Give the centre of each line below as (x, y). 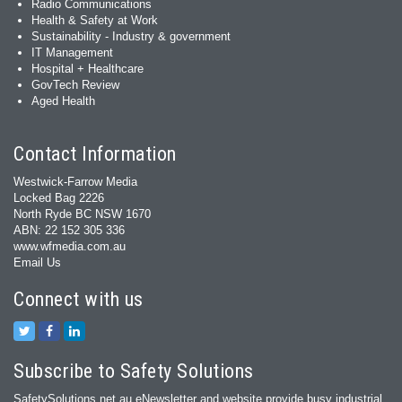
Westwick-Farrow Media (75, 182)
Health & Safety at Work (95, 20)
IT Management (72, 52)
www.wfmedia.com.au (70, 246)
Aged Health (63, 101)
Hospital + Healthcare (87, 69)
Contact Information (95, 154)
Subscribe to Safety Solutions (134, 371)
